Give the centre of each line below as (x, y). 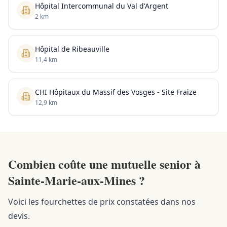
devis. (19, 216)
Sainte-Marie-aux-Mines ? (77, 180)
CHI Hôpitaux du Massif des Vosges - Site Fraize (116, 92)
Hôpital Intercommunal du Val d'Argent (102, 6)
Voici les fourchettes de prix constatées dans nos (102, 202)
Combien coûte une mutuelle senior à (104, 164)
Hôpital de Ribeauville (72, 49)
